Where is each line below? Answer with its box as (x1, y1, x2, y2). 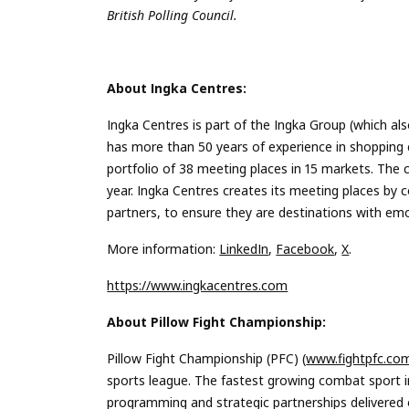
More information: (107, 239, 220, 257)
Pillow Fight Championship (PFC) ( (107, 349, 307, 367)
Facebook (276, 239, 335, 257)
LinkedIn (219, 239, 269, 257)
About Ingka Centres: (107, 79, 251, 97)
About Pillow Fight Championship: (107, 312, 327, 330)
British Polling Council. (107, 5, 238, 24)
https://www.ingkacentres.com (107, 276, 288, 294)
